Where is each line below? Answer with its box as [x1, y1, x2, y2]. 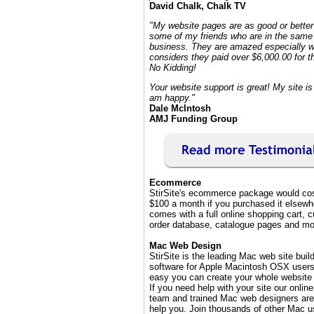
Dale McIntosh [149, 103, 211, 114]
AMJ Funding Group [149, 114, 238, 124]
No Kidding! [149, 62, 196, 73]
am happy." [149, 93, 195, 103]
